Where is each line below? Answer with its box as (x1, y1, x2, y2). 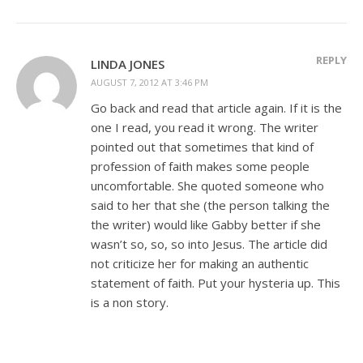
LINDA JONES (91, 55, 164, 72)
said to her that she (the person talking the (91, 196, 330, 213)
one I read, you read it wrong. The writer (91, 118, 318, 135)
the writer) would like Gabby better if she (91, 216, 321, 233)
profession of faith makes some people (91, 157, 310, 174)
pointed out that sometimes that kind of (91, 138, 314, 155)
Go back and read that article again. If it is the (91, 99, 342, 116)
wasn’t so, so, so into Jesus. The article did (91, 235, 327, 252)
